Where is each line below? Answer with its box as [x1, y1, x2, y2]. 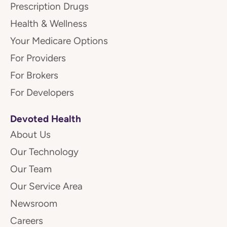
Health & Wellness [10, 18, 87, 29]
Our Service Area [10, 181, 83, 192]
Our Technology [10, 146, 79, 158]
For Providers [10, 53, 66, 64]
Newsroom [10, 198, 57, 209]
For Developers [10, 87, 74, 98]
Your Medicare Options [10, 35, 108, 47]
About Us [10, 129, 51, 140]
